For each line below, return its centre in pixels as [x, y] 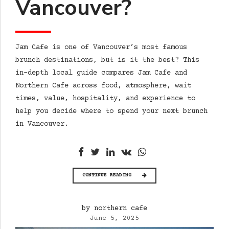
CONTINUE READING [107, 176]
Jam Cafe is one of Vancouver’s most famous [101, 47]
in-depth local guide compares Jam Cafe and [101, 73]
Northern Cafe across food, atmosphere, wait [103, 86]
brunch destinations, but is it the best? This [107, 60]
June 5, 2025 [114, 218]
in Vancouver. [42, 124]
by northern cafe [114, 208]
